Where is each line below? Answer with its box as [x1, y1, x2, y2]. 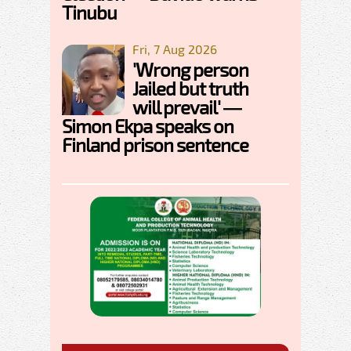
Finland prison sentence [62, 132, 248, 156]
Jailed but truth [132, 76, 248, 100]
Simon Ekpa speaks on [62, 114, 233, 137]
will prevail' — [132, 95, 241, 118]
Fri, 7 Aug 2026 [132, 41, 217, 56]
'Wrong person [132, 57, 248, 81]
